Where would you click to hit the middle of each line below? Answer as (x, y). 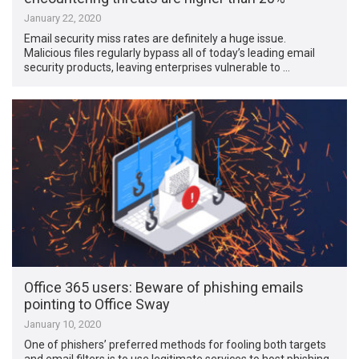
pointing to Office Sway (97, 304)
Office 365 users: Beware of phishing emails (164, 287)
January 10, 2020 (63, 324)
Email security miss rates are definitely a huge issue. (155, 38)
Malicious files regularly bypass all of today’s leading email (170, 52)
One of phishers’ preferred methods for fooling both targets (175, 344)
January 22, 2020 (63, 18)
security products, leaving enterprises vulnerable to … (157, 67)
